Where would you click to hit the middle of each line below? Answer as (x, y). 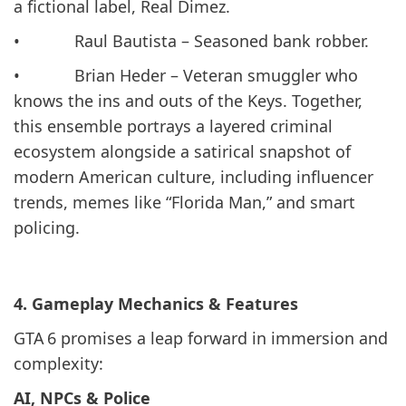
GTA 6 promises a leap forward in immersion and (201, 338)
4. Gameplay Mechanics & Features (156, 303)
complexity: (58, 363)
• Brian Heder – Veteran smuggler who (186, 75)
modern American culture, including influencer (193, 176)
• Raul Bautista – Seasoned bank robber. (191, 40)
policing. (47, 227)
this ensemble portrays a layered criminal (173, 126)
